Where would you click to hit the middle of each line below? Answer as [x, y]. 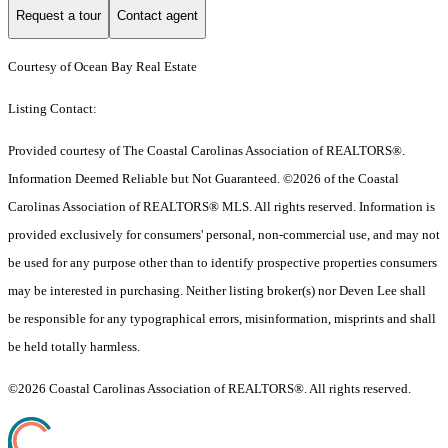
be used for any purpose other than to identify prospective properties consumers [222, 263]
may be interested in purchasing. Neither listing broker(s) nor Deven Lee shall [217, 291]
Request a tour [58, 15]
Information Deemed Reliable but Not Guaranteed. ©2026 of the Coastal [203, 179]
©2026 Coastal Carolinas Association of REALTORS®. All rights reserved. [209, 389]
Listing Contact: [55, 109]
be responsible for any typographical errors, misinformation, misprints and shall [222, 319]
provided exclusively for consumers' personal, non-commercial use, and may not [224, 235]
